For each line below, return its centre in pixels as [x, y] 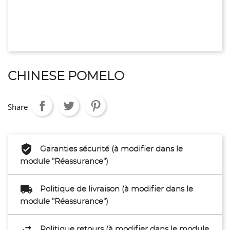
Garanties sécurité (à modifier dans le [111, 149]
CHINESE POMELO [66, 76]
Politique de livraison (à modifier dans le [117, 189]
